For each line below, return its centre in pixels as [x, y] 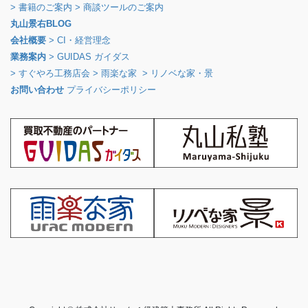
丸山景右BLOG [41, 24]
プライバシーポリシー [111, 90]
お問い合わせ [37, 90]
